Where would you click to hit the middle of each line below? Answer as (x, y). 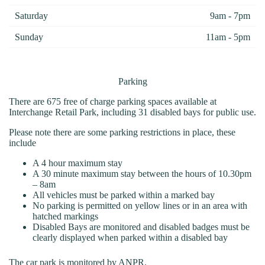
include (22, 143)
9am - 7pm (230, 15)
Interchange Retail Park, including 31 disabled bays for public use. (132, 112)
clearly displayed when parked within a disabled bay (130, 237)
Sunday (29, 37)
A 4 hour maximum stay (77, 163)
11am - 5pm (228, 37)
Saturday (31, 15)
